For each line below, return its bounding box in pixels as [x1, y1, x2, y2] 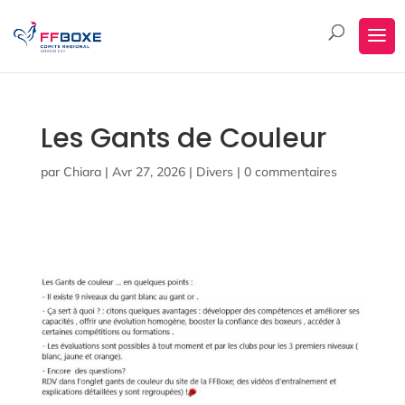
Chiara [62, 164, 101, 180]
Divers [195, 164, 233, 180]
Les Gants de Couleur [40, 119, 326, 157]
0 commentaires [243, 164, 337, 180]
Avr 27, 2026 [111, 164, 185, 180]
